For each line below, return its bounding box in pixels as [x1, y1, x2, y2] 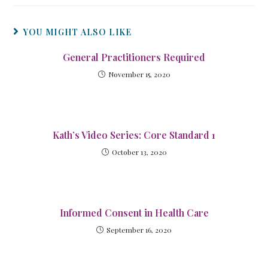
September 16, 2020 [106, 225, 172, 234]
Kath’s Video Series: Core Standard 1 [53, 129, 215, 141]
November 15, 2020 [108, 69, 170, 79]
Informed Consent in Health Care [59, 206, 209, 219]
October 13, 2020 [111, 147, 167, 157]
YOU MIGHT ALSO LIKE [23, 26, 132, 38]
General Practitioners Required [63, 51, 205, 63]
